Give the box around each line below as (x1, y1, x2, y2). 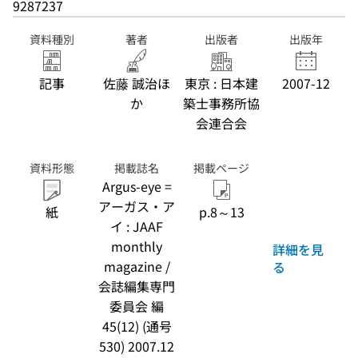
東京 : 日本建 (185, 74, 258, 93)
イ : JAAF (110, 217, 163, 236)
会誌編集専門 (98, 276, 175, 296)
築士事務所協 (183, 93, 260, 113)
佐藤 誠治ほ (103, 74, 170, 93)
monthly (111, 237, 162, 256)
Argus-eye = (101, 177, 172, 196)
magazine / (103, 257, 170, 276)
